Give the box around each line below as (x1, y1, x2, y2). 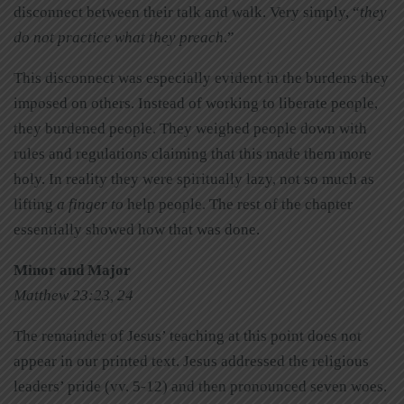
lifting (14, 196, 53, 214)
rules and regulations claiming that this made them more (14, 145, 372, 163)
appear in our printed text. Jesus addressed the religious (14, 353, 369, 371)
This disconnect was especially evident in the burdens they (14, 69, 389, 87)
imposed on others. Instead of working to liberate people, (14, 95, 378, 113)
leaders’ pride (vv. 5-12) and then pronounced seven (14, 378, 347, 396)
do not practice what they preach (14, 29, 224, 47)
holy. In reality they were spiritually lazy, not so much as (14, 170, 374, 188)
